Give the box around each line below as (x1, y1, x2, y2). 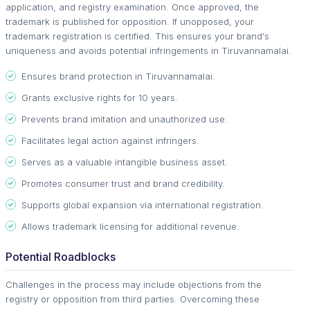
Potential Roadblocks (6, 249, 116, 264)
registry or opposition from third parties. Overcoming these (6, 293, 259, 304)
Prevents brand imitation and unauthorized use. (21, 113, 228, 125)
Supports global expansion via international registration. (21, 199, 264, 210)
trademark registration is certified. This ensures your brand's (6, 30, 269, 42)
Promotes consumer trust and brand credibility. (21, 177, 225, 189)
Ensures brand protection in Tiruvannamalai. (21, 70, 215, 82)
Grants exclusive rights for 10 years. (21, 91, 178, 103)
